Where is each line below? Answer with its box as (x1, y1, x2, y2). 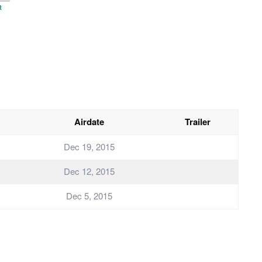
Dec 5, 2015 (66, 189, 112, 202)
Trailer (184, 115, 211, 129)
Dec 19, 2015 (64, 140, 115, 153)
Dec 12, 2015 (64, 165, 115, 178)
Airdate (74, 115, 104, 129)
